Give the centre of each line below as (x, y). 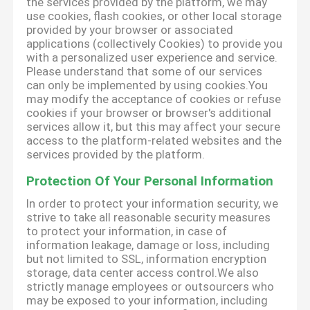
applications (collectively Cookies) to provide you (155, 44)
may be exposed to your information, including (147, 301)
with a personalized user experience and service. (152, 58)
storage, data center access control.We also (143, 273)
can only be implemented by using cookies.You (147, 85)
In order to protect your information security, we (153, 204)
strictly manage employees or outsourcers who (151, 287)
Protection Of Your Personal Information (150, 181)
